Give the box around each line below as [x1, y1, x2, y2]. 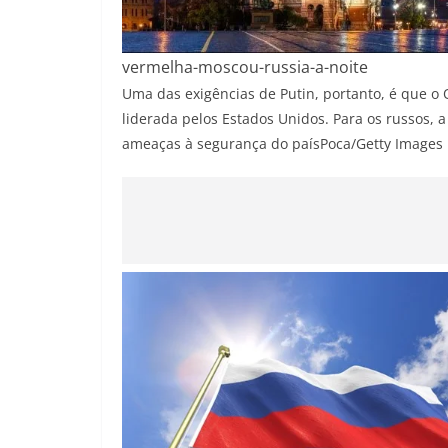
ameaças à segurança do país [122, 134, 320, 154]
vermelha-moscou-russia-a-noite [122, 56, 368, 79]
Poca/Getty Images [320, 134, 443, 154]
